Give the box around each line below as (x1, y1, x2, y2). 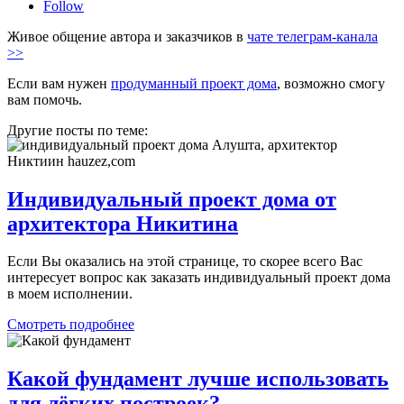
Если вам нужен (7, 75, 111, 91)
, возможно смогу (277, 75, 385, 91)
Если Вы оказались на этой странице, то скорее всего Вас (7, 253, 363, 270)
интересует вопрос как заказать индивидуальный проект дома (7, 270, 390, 286)
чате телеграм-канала (247, 28, 378, 44)
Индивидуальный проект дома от (7, 187, 336, 211)
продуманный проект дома (111, 75, 277, 91)
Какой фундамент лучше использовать (7, 367, 389, 391)
